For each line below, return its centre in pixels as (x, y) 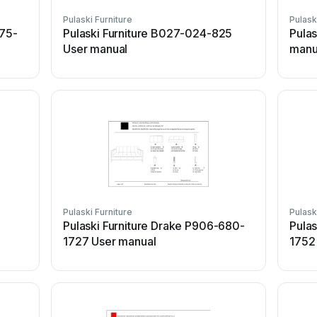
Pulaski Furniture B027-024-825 (148, 33)
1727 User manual (110, 241)
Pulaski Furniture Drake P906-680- (154, 226)
